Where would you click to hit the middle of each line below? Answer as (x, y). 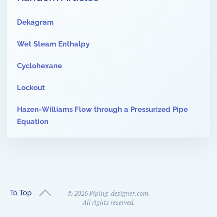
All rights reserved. (108, 202)
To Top (21, 193)
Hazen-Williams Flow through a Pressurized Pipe (102, 110)
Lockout (31, 88)
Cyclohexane (39, 66)
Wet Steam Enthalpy (53, 44)
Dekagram (35, 23)
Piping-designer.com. (119, 193)
